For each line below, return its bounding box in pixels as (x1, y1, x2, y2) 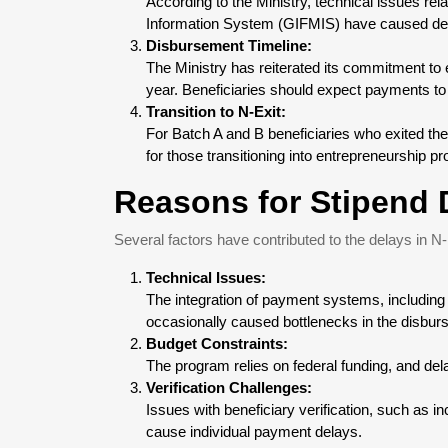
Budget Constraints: (146, 335, 288, 352)
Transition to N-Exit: (146, 103, 286, 120)
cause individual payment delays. (146, 423, 362, 440)
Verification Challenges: (146, 379, 312, 396)
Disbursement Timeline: (146, 37, 312, 54)
